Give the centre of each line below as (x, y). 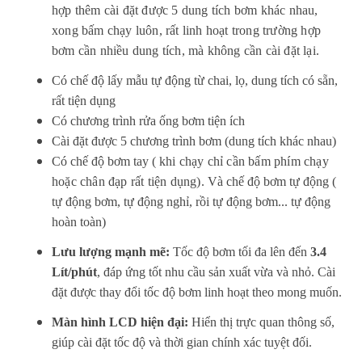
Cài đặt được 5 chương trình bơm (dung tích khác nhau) (194, 141)
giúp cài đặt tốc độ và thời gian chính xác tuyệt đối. (182, 342)
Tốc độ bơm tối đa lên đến (240, 251)
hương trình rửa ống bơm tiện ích (160, 120)
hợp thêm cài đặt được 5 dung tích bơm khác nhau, (185, 10)
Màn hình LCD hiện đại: (120, 322)
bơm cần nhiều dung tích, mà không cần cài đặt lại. (186, 50)
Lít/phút (74, 271)
